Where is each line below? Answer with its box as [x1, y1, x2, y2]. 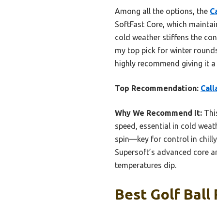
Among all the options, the [115, 6, 210, 15]
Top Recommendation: [115, 83, 199, 93]
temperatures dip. [115, 160, 176, 170]
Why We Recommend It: [115, 108, 202, 117]
